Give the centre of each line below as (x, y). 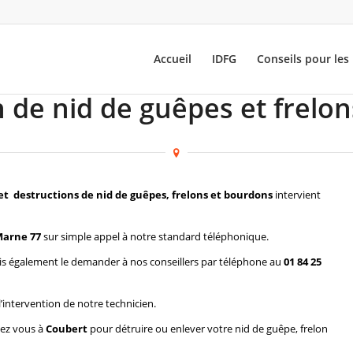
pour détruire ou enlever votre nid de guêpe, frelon (208, 329)
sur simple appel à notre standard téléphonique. (155, 237)
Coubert (67, 329)
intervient (297, 195)
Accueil (173, 59)
